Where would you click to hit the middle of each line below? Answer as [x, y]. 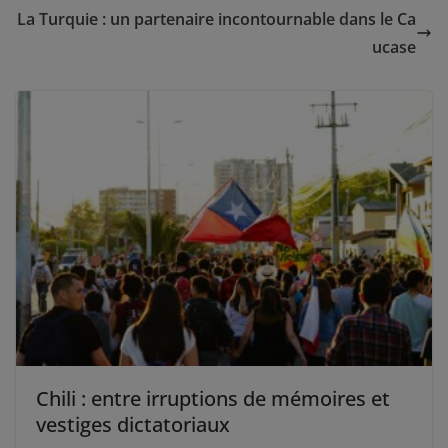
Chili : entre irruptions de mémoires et [213, 398]
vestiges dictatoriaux [133, 424]
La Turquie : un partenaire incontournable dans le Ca [216, 18]
